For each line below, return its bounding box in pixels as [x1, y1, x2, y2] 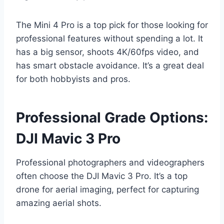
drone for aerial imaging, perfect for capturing [16, 184, 199, 195]
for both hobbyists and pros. [16, 74, 130, 84]
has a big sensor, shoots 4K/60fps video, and [16, 47, 199, 57]
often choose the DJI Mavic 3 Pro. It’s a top [16, 171, 187, 181]
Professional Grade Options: [16, 109, 208, 126]
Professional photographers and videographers [16, 157, 204, 168]
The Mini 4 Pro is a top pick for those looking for [16, 20, 208, 30]
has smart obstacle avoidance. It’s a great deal [16, 60, 204, 71]
